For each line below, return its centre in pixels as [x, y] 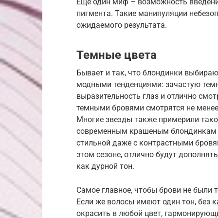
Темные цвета [117, 55]
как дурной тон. [105, 166]
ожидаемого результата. [122, 25]
